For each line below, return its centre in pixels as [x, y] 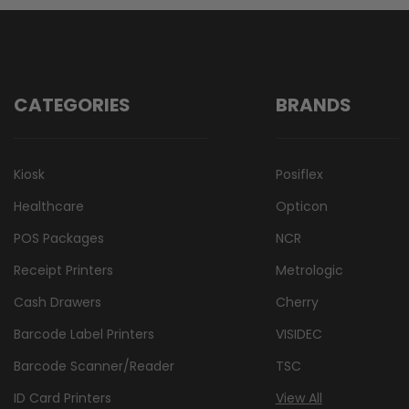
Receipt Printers [63, 270]
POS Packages [59, 238]
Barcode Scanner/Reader [94, 366]
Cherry [297, 302]
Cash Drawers [58, 302]
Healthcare [49, 206]
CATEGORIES [72, 105]
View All [299, 398]
